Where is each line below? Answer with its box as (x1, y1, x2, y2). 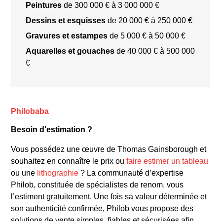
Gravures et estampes (26, 31, 108, 40)
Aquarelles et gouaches (26, 46, 115, 55)
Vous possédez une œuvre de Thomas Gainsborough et (11, 145, 207, 153)
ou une (11, 168, 37, 177)
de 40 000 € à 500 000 (114, 46, 195, 55)
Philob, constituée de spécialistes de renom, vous (11, 180, 184, 189)
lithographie (37, 168, 79, 177)
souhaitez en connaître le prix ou (11, 156, 127, 165)
